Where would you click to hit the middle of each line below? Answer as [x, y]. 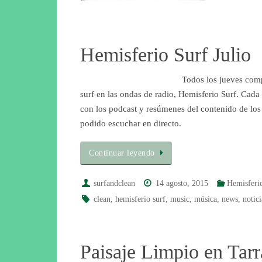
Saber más [146, 24]
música [206, 199]
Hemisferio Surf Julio [166, 54]
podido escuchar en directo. [131, 123]
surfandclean [115, 184]
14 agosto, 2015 [182, 184]
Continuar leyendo [122, 153]
